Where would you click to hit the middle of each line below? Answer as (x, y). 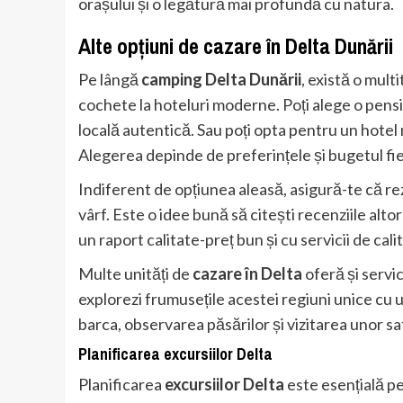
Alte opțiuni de (141, 46)
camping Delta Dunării (221, 80)
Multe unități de (135, 274)
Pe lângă (110, 80)
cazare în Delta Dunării (298, 46)
